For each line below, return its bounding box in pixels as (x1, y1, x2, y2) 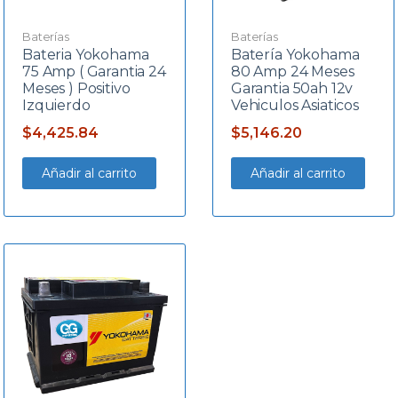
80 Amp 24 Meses (230, 62, 354, 80)
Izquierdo (21, 96, 91, 114)
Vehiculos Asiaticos (230, 96, 359, 114)
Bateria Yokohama (21, 45, 149, 63)
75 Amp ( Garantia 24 (21, 62, 166, 80)
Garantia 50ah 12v (230, 79, 354, 97)
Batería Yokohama (230, 45, 360, 63)
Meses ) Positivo (21, 79, 131, 97)
